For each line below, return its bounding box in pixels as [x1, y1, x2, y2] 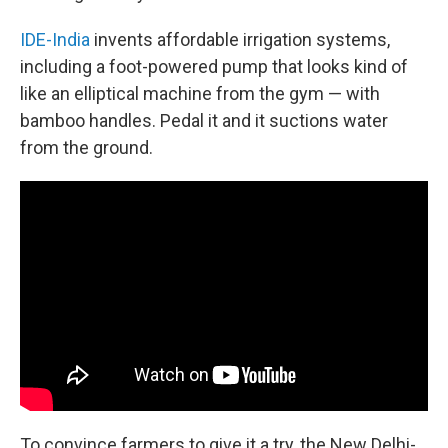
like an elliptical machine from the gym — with [20, 83, 380, 104]
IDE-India [20, 29, 90, 50]
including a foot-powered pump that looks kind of [20, 56, 408, 77]
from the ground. [20, 137, 153, 158]
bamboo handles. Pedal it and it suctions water [20, 110, 388, 131]
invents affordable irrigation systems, [90, 29, 390, 50]
